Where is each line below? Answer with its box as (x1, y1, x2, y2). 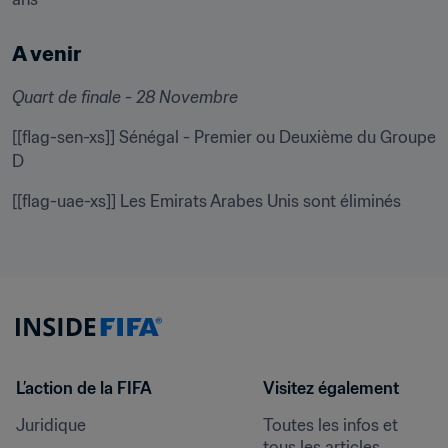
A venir (12, 41, 81, 67)
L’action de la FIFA (16, 378, 152, 398)
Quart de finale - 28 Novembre (12, 87, 238, 107)
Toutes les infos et (262, 415, 398, 435)
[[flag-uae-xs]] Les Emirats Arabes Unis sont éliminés (12, 191, 401, 211)
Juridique (16, 415, 86, 435)
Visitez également (262, 378, 399, 398)
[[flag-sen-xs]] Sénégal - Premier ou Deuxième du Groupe (12, 127, 436, 147)
